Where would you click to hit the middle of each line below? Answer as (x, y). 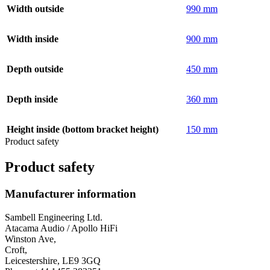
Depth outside (35, 69)
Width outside (35, 9)
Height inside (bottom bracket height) (83, 130)
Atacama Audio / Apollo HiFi (61, 228)
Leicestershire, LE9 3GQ (53, 260)
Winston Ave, (30, 239)
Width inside (33, 39)
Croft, (16, 250)
